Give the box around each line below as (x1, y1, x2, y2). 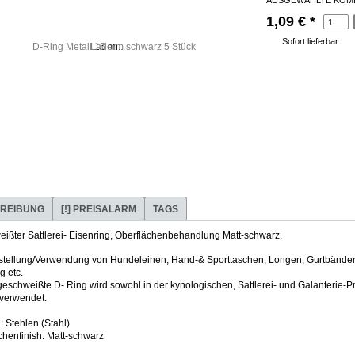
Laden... (90, 40, 125, 52)
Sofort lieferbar (282, 36, 338, 46)
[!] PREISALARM (61, 204, 136, 215)
